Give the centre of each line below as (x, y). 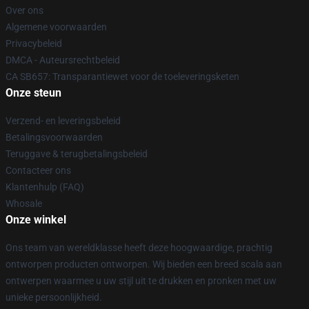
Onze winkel (36, 220)
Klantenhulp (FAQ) (45, 187)
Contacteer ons (38, 170)
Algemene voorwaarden (56, 27)
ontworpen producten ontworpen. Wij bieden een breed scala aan (144, 264)
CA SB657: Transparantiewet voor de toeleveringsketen (122, 77)
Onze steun (33, 93)
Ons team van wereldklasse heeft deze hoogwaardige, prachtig (139, 248)
